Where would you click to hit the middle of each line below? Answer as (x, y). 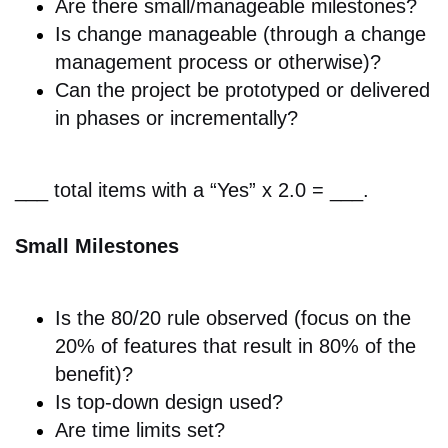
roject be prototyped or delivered (286, 90)
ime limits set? (161, 430)
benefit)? (94, 374)
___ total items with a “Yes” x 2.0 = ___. (192, 190)
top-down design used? (180, 402)
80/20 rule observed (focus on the (261, 318)
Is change (98, 34)
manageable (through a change (284, 34)
